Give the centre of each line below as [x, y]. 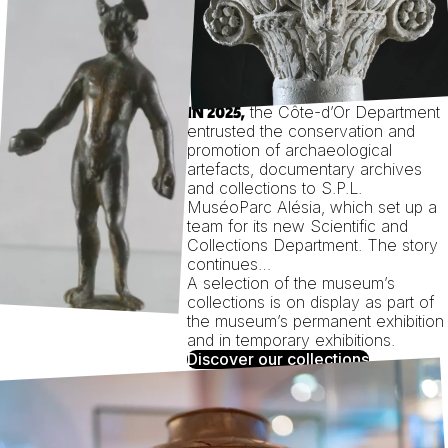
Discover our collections [277, 358]
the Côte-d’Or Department [344, 111]
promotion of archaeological [289, 149]
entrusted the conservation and [300, 130]
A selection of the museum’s [290, 282]
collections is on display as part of [310, 301]
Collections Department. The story [312, 244]
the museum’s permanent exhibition [315, 320]
